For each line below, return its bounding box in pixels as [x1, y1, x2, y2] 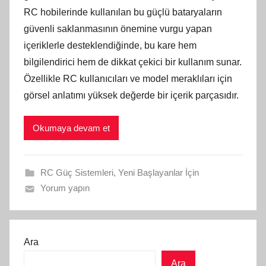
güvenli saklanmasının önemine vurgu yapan [24, 24, 212, 34]
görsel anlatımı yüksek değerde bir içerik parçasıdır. [24, 90, 239, 101]
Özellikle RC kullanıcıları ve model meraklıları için [24, 74, 232, 84]
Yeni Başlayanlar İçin [118, 167, 199, 178]
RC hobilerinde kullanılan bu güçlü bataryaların [24, 7, 222, 18]
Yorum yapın [40, 183, 90, 194]
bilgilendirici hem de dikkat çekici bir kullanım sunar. [24, 57, 242, 68]
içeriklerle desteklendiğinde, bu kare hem [24, 40, 197, 51]
